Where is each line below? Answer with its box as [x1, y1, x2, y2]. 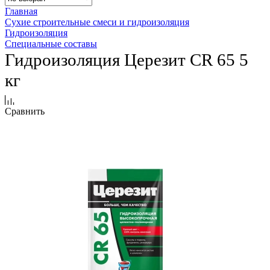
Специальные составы [5, 39, 97, 49]
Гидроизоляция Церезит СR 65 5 [5, 50, 248, 70]
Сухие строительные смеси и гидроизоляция [5, 17, 189, 28]
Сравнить [5, 106, 45, 117]
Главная [5, 6, 37, 17]
